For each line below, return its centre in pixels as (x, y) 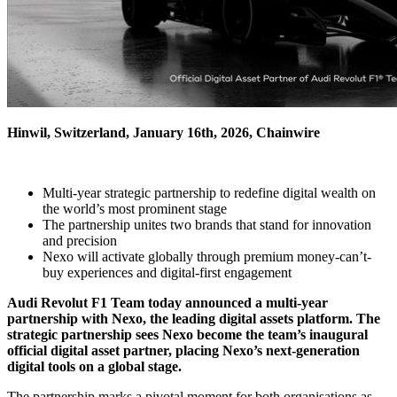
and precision (80, 240)
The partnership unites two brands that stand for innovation (207, 224)
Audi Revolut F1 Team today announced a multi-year (167, 302)
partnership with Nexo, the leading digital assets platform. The (194, 318)
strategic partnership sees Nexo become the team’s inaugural (187, 334)
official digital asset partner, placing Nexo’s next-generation (183, 350)
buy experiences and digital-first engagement (167, 272)
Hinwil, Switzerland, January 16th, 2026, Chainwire (163, 132)
